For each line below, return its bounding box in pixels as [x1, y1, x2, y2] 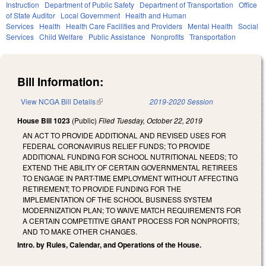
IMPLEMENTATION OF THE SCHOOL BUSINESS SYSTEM [23, 194, 212, 204]
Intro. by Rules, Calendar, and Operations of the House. [17, 239, 201, 250]
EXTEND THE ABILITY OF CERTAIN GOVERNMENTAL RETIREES [23, 161, 237, 172]
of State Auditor [6, 9, 55, 20]
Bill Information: [17, 72, 103, 90]
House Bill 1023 [17, 115, 70, 126]
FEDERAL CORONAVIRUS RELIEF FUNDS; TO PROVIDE [23, 140, 210, 151]
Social [238, 20, 258, 31]
